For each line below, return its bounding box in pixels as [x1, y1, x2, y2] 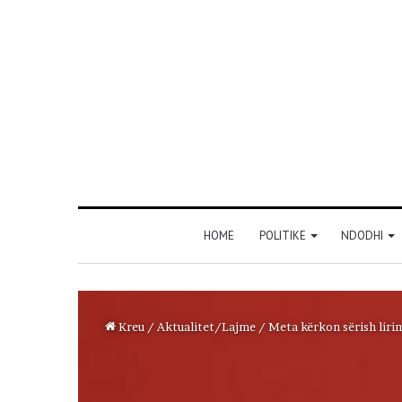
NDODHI [341, 227, 383, 243]
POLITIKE [259, 227, 306, 243]
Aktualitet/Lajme [157, 319, 256, 334]
